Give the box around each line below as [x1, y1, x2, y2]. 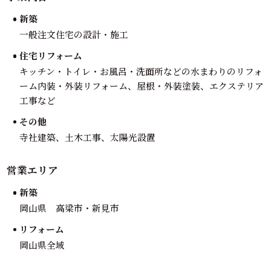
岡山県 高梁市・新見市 [19, 201, 119, 214]
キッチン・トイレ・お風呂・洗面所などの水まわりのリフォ [19, 64, 263, 77]
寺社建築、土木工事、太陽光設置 [19, 130, 155, 143]
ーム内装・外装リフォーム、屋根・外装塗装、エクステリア [19, 79, 264, 92]
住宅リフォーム [19, 48, 82, 62]
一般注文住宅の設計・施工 [19, 27, 128, 41]
